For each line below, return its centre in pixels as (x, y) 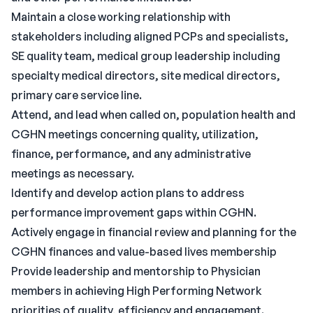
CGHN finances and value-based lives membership (144, 252)
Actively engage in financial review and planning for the (154, 232)
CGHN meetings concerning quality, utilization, (135, 134)
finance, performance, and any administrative (131, 154)
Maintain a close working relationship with (121, 17)
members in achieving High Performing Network (137, 291)
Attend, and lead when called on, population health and (153, 115)
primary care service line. (77, 95)
